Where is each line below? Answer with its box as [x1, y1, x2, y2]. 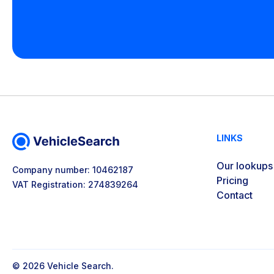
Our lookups [216, 160, 273, 172]
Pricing [216, 174, 248, 187]
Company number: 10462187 [12, 165, 133, 175]
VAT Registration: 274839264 [12, 179, 138, 190]
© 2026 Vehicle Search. [12, 261, 114, 271]
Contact [216, 189, 253, 201]
